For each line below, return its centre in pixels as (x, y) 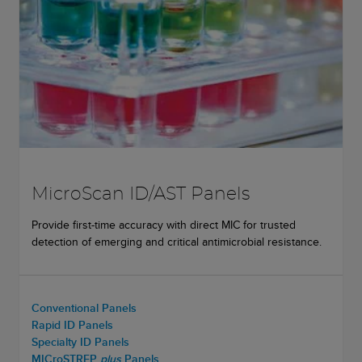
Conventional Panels (84, 308)
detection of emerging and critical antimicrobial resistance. (177, 242)
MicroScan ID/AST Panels (141, 194)
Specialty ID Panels (80, 342)
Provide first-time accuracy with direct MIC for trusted (164, 225)
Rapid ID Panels (72, 325)
